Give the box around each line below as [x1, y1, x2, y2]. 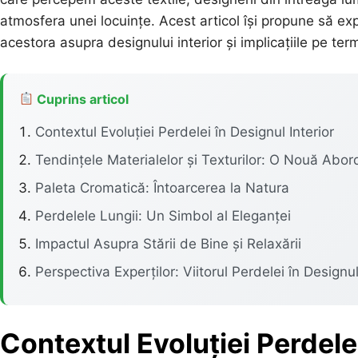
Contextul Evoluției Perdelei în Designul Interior [35, 123, 334, 140]
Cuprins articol [34, 90, 129, 107]
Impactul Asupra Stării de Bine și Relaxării [35, 235, 301, 252]
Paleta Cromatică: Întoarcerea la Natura [35, 179, 289, 196]
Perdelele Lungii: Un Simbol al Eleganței [35, 207, 291, 224]
